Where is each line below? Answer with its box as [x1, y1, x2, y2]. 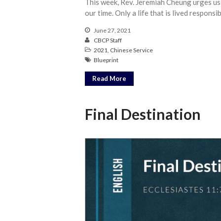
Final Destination [85, 105, 201, 123]
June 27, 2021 [93, 27, 131, 35]
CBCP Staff [94, 37, 122, 44]
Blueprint [94, 56, 118, 64]
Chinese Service [110, 46, 153, 54]
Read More [92, 74, 126, 82]
